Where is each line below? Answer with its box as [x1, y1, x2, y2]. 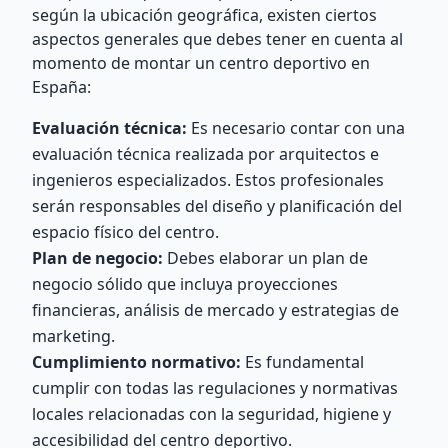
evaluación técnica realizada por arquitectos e [32, 143, 379, 165]
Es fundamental [241, 351, 364, 373]
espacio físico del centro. [32, 221, 219, 243]
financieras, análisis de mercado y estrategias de [32, 299, 399, 321]
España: [32, 76, 91, 98]
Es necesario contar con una [187, 117, 405, 139]
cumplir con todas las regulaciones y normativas [32, 377, 398, 399]
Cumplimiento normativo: [32, 351, 241, 373]
